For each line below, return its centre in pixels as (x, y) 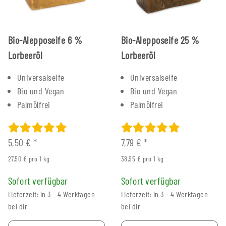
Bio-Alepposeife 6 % (45, 40)
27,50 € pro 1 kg (29, 158)
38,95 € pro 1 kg (143, 158)
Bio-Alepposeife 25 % (160, 40)
